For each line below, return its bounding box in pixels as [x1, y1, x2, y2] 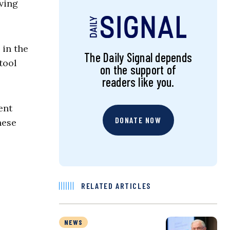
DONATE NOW [114, 115, 162, 125]
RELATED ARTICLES [81, 181, 151, 191]
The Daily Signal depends [84, 50, 192, 65]
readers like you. [102, 74, 175, 90]
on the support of [100, 62, 177, 78]
